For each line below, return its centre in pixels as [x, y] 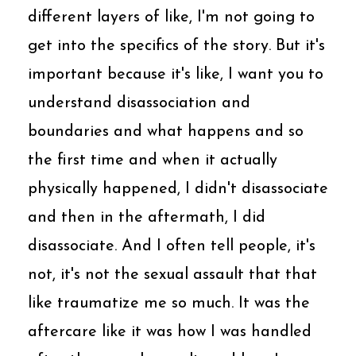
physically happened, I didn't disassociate [178, 189]
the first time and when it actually [153, 160]
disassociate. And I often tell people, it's [172, 246]
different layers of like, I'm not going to [171, 17]
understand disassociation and [139, 103]
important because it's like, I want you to [176, 74]
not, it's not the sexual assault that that [172, 275]
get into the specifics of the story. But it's [176, 46]
